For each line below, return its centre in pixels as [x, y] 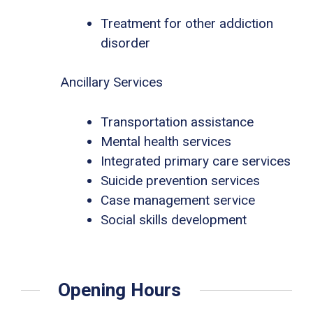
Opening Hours [120, 290]
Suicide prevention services [180, 180]
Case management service [178, 200]
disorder [125, 43]
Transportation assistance [177, 122]
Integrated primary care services [196, 161]
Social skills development [174, 219]
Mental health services [166, 141]
